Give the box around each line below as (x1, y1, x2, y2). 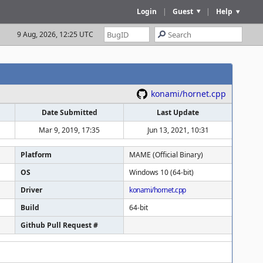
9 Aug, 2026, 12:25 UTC (17, 29, 93, 39)
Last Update (157, 107, 199, 117)
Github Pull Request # (21, 220, 98, 230)
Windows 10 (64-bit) (129, 167, 194, 177)
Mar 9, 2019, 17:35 (39, 125, 100, 135)
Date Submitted (41, 107, 97, 117)
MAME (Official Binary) (129, 150, 203, 160)
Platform (21, 150, 52, 160)
